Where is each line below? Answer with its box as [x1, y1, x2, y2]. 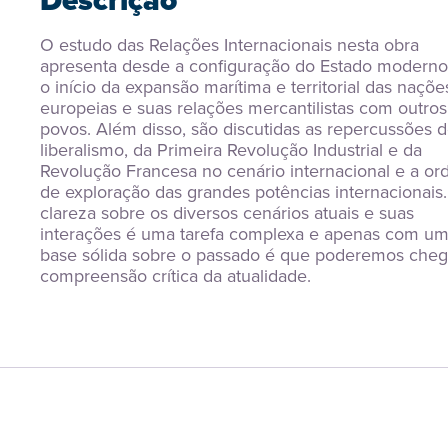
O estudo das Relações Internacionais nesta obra [40, 32, 419, 58]
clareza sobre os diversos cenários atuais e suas [40, 200, 414, 226]
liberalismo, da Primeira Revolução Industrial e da [40, 137, 422, 163]
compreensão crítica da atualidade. [40, 263, 311, 289]
